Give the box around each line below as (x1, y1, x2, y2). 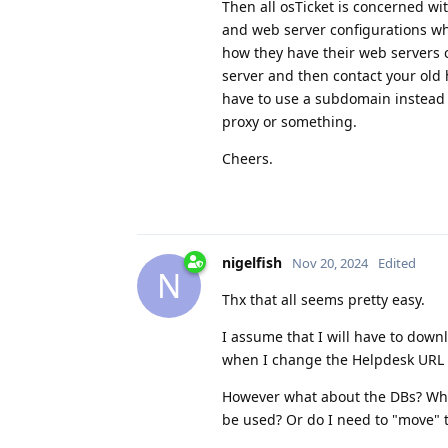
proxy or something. (222, 111, 357, 131)
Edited (378, 253, 416, 272)
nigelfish (222, 252, 282, 272)
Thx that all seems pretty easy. (222, 289, 425, 309)
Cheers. (222, 148, 273, 168)
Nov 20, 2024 (292, 253, 368, 272)
